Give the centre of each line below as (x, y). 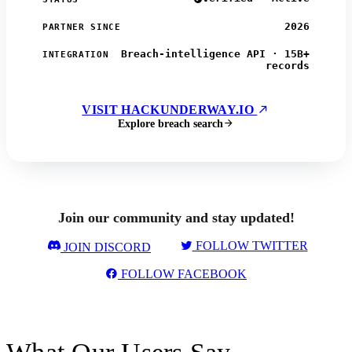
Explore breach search (170, 123)
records (288, 65)
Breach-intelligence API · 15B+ (215, 53)
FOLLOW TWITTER (250, 246)
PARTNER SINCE (82, 27)
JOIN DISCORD (106, 247)
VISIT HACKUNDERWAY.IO (170, 109)
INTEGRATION (76, 54)
